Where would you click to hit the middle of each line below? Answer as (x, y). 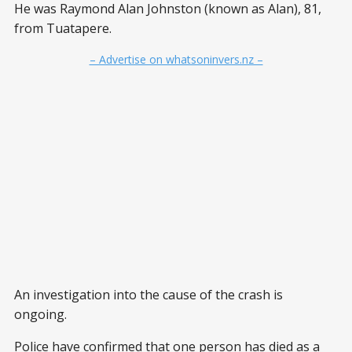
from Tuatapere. (63, 28)
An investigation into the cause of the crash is (148, 294)
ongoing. (40, 314)
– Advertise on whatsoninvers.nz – (176, 59)
